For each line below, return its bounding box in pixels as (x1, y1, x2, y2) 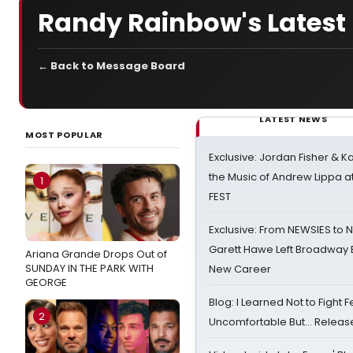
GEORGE (25, 275, 67, 290)
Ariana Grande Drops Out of (25, 247, 167, 262)
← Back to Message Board (38, 58, 185, 73)
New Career (209, 262, 271, 277)
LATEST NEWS (259, 113, 328, 125)
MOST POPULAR (25, 128, 103, 141)
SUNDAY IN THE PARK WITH (25, 261, 154, 276)
